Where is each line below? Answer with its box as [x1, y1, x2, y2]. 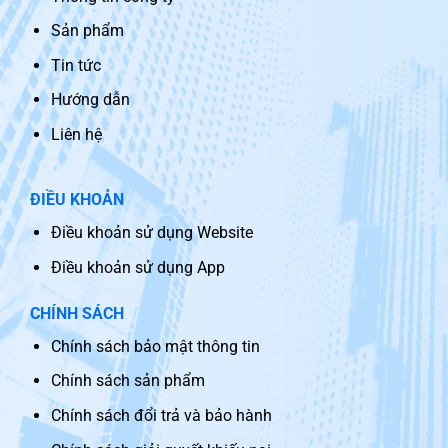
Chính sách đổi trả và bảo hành [50, 405, 272, 425]
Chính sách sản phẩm [50, 371, 205, 391]
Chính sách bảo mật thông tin [50, 336, 260, 356]
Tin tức [50, 55, 101, 75]
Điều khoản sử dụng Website [50, 223, 253, 243]
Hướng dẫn [50, 90, 130, 110]
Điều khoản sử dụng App [50, 257, 225, 277]
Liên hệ [50, 124, 102, 144]
